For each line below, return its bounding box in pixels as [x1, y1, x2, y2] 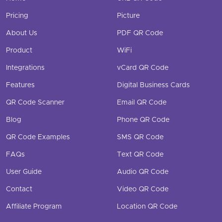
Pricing [6, 12, 28, 19]
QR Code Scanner [6, 99, 64, 106]
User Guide [6, 168, 42, 175]
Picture [117, 12, 140, 19]
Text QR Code [117, 151, 164, 158]
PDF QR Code [117, 29, 163, 37]
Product [6, 47, 32, 54]
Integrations [6, 64, 45, 71]
